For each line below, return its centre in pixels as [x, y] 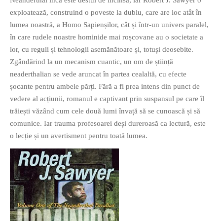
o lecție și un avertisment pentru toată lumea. [79, 136]
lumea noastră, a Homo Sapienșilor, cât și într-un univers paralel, [109, 25]
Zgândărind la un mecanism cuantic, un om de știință [92, 62]
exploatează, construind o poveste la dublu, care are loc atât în [106, 13]
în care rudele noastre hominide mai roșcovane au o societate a [107, 37]
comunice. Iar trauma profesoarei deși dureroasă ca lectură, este [108, 124]
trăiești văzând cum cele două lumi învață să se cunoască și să [105, 111]
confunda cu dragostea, [49, 54]
